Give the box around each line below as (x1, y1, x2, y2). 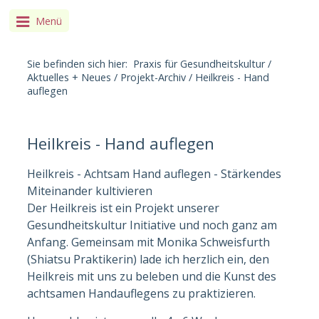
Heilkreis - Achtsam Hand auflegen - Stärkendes (27, 165, 282, 182)
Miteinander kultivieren (27, 182, 153, 199)
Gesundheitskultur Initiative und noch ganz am (27, 216, 278, 233)
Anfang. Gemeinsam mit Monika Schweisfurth (27, 234, 271, 250)
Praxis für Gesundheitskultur (133, 57, 266, 71)
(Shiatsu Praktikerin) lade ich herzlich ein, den (27, 251, 270, 267)
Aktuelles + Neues (27, 70, 112, 85)
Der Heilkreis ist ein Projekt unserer (27, 199, 220, 216)
